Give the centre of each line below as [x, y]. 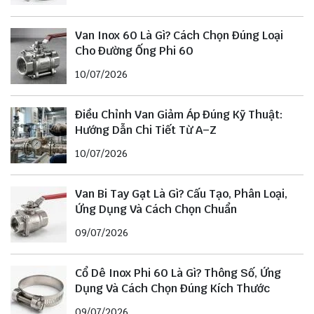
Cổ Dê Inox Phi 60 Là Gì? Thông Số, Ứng [178, 273]
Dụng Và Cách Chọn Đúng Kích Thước [172, 288]
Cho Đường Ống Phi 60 [134, 50]
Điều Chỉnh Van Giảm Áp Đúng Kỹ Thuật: [179, 114]
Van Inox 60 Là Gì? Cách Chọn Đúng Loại [179, 35]
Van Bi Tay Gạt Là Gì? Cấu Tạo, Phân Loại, [181, 193]
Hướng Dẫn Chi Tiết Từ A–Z [146, 130]
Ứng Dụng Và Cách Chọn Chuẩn [156, 209]
